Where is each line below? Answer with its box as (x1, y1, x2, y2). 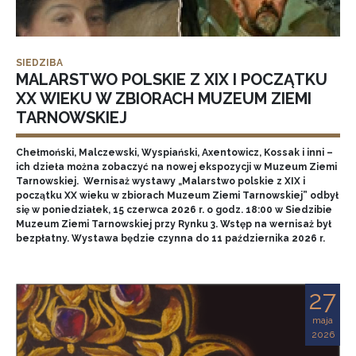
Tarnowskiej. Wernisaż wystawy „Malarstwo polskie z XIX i (16, 176, 305, 187)
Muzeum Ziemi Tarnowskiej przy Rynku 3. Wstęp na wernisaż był (16, 219, 331, 230)
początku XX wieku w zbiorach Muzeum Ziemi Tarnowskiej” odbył (16, 190, 339, 201)
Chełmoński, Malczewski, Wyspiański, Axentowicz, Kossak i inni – (16, 147, 333, 158)
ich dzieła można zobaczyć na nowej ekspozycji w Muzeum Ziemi (16, 161, 337, 172)
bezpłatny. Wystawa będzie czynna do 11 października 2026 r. (16, 233, 325, 244)
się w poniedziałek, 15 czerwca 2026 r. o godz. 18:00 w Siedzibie (16, 204, 332, 215)
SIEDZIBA (16, 57, 63, 68)
